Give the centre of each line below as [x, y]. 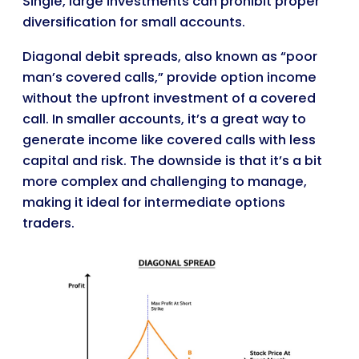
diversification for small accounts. [134, 22]
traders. [48, 223]
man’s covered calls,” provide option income [169, 77]
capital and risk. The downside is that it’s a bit [172, 160]
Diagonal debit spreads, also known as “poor [170, 56]
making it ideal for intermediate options [154, 202]
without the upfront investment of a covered [169, 98]
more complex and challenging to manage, [165, 181]
